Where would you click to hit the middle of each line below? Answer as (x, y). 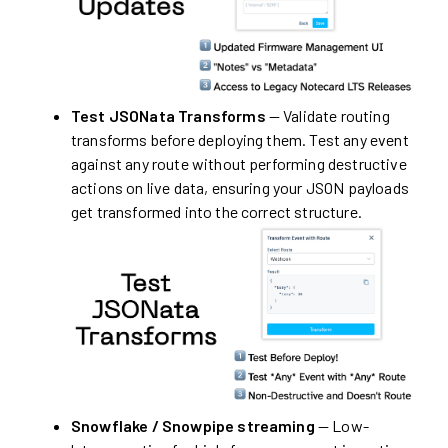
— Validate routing (327, 115)
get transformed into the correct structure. (216, 211)
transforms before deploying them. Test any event (240, 139)
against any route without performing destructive (239, 163)
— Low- (341, 426)
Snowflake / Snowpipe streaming (193, 426)
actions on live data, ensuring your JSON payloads (240, 187)
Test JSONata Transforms (168, 115)
